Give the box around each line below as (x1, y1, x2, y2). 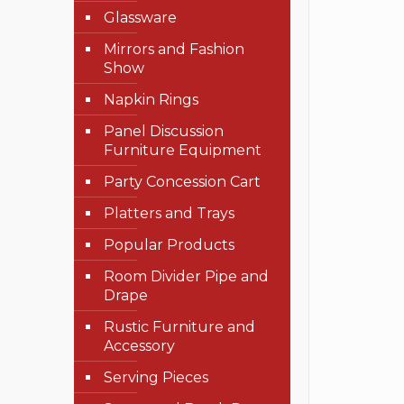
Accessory (104, 337, 175, 354)
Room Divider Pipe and (104, 268, 269, 285)
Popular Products (104, 236, 234, 253)
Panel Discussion (104, 123, 224, 140)
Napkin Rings (104, 91, 198, 108)
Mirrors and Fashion (104, 41, 244, 58)
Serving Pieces (104, 369, 208, 386)
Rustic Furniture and (104, 318, 255, 335)
